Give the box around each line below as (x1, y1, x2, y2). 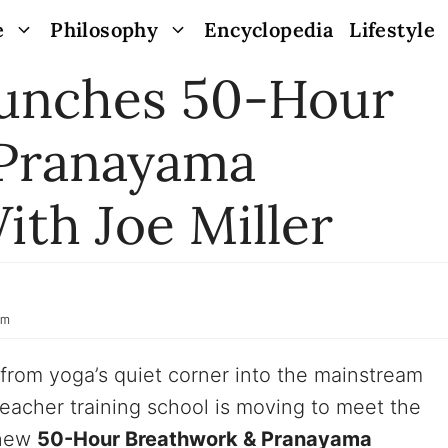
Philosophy (50, 17, 159, 42)
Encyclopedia (204, 17, 334, 42)
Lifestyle (349, 17, 435, 42)
